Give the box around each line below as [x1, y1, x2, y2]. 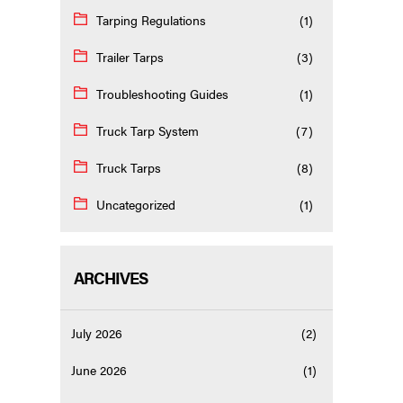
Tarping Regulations [96, 11, 207, 30]
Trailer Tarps [96, 48, 165, 67]
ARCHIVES [74, 266, 148, 290]
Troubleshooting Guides [96, 85, 229, 103]
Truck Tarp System [96, 121, 200, 140]
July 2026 [71, 324, 123, 343]
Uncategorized [96, 195, 176, 214]
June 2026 [71, 361, 128, 380]
